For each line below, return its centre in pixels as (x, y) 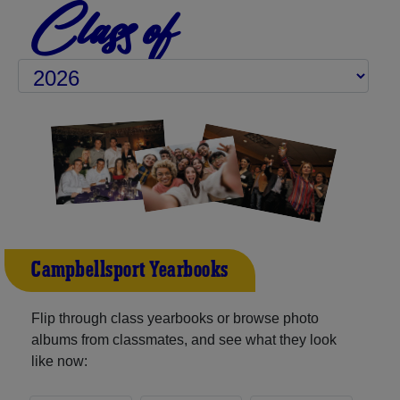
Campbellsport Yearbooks (130, 270)
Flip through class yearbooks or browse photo (175, 318)
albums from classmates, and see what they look (184, 339)
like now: (59, 361)
